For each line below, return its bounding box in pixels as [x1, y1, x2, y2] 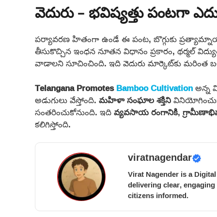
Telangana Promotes [35, 79, 116, 96]
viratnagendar [127, 152, 192, 165]
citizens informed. [127, 188, 188, 203]
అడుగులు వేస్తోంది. [35, 92, 99, 108]
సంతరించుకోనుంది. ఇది [35, 104, 114, 120]
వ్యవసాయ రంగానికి [114, 104, 178, 120]
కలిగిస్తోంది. [35, 116, 71, 132]
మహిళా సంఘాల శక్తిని [99, 92, 171, 108]
